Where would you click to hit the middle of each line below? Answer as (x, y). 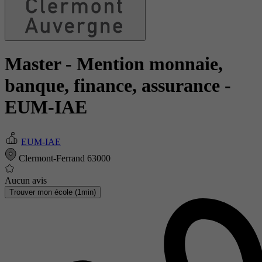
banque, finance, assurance (115, 86)
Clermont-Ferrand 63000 (63, 158)
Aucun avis (26, 180)
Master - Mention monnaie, (114, 64)
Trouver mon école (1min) (53, 192)
